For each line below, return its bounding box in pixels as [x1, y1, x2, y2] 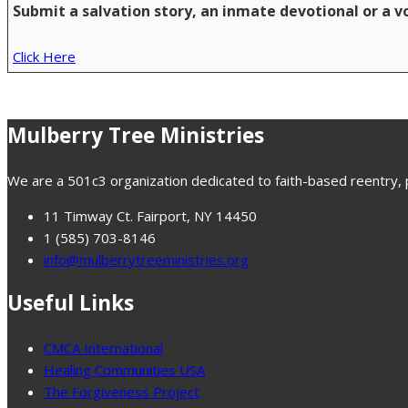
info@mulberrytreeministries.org [44, 250, 249, 269]
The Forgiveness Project [44, 382, 199, 401]
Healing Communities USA [44, 360, 205, 379]
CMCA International [44, 338, 163, 357]
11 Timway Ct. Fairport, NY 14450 [44, 206, 257, 225]
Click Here [13, 47, 76, 66]
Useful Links [7, 289, 134, 318]
